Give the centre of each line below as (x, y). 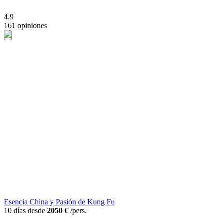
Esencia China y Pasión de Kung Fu (59, 202)
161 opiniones (25, 26)
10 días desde (25, 211)
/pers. (77, 211)
